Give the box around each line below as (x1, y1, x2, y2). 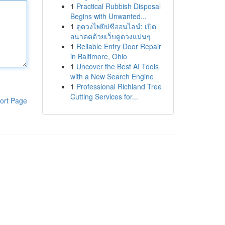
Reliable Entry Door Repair (76, 41, 161, 51)
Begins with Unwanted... (70, 11, 147, 21)
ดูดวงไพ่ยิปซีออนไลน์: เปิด (76, 21, 156, 31)
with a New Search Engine (70, 71, 154, 81)
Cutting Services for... (70, 91, 138, 101)
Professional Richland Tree (76, 81, 162, 91)
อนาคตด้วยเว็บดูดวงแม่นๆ (70, 31, 151, 41)
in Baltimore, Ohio (70, 51, 127, 61)
